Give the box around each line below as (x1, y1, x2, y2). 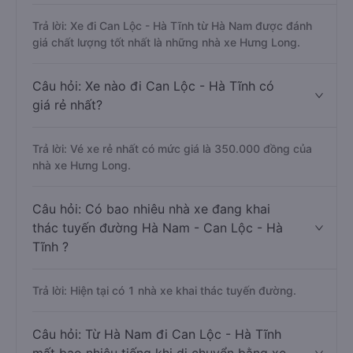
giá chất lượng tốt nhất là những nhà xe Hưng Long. (32, 35, 300, 49)
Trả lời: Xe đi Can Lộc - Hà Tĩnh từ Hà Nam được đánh (32, 19, 312, 32)
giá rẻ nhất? (32, 97, 102, 113)
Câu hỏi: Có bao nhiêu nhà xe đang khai (32, 201, 270, 217)
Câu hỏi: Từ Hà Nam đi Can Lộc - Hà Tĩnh (32, 326, 281, 342)
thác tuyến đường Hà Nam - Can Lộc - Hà (32, 220, 283, 236)
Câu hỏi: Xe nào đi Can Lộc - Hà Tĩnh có (32, 78, 274, 94)
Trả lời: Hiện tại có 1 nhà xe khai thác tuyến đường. (32, 284, 296, 297)
